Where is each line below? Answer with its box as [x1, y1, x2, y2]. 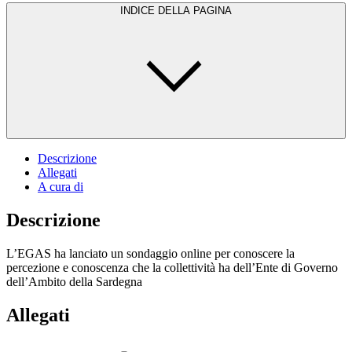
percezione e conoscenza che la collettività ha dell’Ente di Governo [6, 260, 338, 274]
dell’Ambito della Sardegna [6, 274, 142, 288]
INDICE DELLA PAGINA [120, 4, 232, 16]
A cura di [38, 179, 83, 193]
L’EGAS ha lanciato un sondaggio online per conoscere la [6, 246, 295, 260]
